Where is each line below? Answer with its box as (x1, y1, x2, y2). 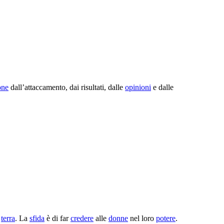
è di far (44, 213, 70, 222)
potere (156, 213, 175, 222)
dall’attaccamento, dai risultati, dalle (8, 82, 125, 91)
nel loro (128, 213, 156, 222)
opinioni (125, 82, 151, 91)
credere (70, 213, 93, 222)
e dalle (151, 82, 173, 91)
